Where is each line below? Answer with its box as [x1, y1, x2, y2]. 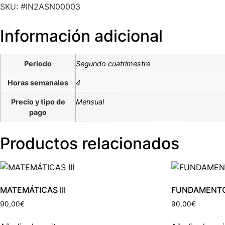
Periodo [24, 59, 52, 68]
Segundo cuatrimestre [76, 59, 150, 68]
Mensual [76, 97, 104, 106]
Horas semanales [8, 78, 68, 87]
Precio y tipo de [11, 97, 65, 106]
